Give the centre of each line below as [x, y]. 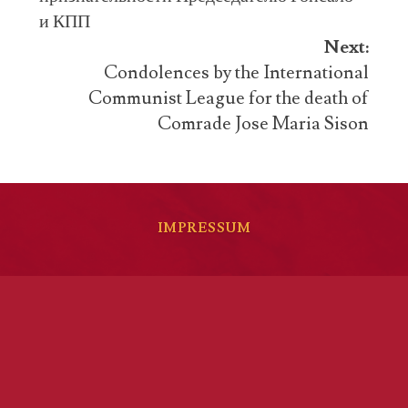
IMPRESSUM [204, 228]
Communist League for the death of [228, 98]
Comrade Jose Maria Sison [263, 123]
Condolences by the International [236, 72]
